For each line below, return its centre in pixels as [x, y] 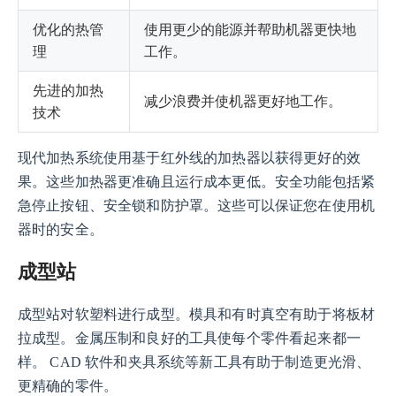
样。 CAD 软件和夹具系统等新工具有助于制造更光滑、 [194, 362]
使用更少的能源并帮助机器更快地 [250, 29]
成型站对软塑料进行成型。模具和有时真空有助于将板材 [197, 315]
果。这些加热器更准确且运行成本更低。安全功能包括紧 [197, 181]
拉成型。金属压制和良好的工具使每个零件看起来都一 [189, 339]
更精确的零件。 [68, 386]
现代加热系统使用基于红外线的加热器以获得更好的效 [189, 157]
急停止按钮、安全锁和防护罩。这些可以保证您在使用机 [197, 205]
